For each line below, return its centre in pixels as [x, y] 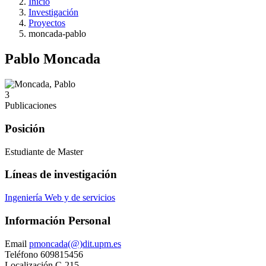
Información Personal [58, 220]
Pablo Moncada [53, 59]
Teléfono [21, 254]
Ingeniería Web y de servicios [60, 198]
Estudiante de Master [44, 151]
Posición [25, 128]
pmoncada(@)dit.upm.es [75, 243]
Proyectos [47, 23]
